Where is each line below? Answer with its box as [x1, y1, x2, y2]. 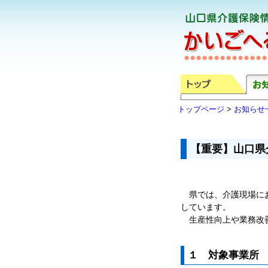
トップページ [178, 105, 224, 114]
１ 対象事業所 [188, 249, 259, 261]
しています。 [181, 202, 231, 212]
